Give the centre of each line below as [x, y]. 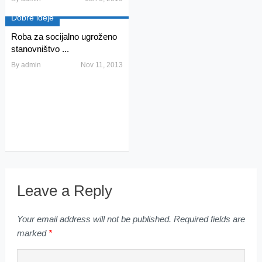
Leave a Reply [64, 190]
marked [32, 233]
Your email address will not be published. [94, 219]
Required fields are [208, 219]
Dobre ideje [32, 17]
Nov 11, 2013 [101, 65]
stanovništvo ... [40, 49]
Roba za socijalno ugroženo [64, 36]
